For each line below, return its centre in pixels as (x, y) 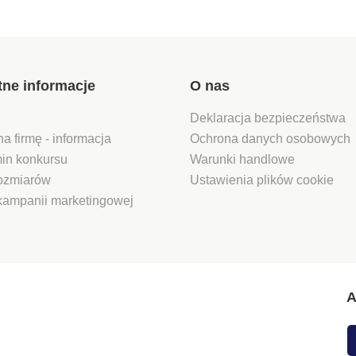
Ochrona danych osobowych (270, 138)
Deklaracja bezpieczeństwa (268, 118)
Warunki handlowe (242, 159)
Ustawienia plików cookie (262, 180)
